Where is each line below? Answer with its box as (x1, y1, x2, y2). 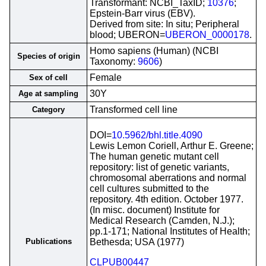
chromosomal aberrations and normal (90, 173, 246, 183)
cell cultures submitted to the (90, 183, 209, 194)
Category (32, 105, 65, 114)
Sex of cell (29, 73, 68, 82)
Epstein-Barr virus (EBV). (90, 8, 195, 18)
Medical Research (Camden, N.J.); (90, 216, 235, 226)
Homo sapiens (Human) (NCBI (90, 46, 218, 56)
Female (90, 72, 122, 83)
